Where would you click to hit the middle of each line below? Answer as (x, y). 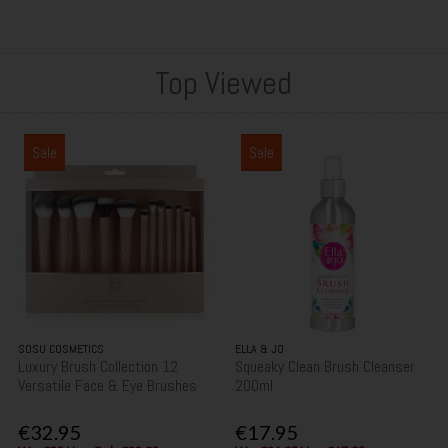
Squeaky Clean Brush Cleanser (325, 366)
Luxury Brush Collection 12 (98, 366)
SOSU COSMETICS (61, 348)
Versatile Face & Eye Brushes (108, 385)
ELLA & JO (260, 348)
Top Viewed (224, 82)
